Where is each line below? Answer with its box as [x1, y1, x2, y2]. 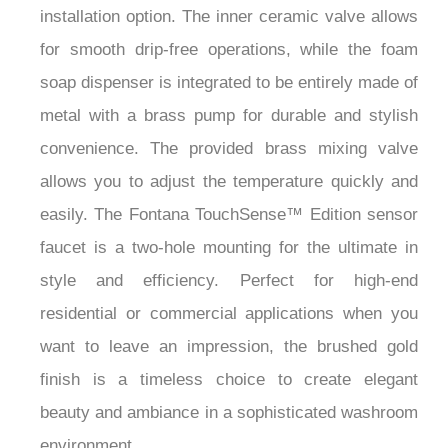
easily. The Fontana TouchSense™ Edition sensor [40, 183, 418, 203]
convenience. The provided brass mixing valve [40, 117, 418, 137]
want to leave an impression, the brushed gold [40, 315, 418, 335]
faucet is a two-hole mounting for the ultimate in [40, 216, 418, 236]
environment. [40, 414, 137, 434]
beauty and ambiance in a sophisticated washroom [40, 381, 418, 401]
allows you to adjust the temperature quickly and [40, 150, 418, 170]
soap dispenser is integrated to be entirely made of [40, 51, 418, 71]
